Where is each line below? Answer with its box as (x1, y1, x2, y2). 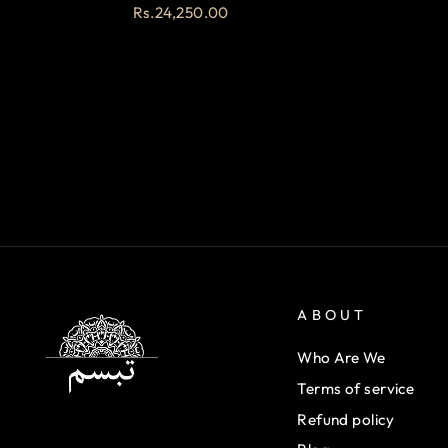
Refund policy (297, 409, 395, 429)
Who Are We (297, 347, 386, 367)
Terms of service (297, 378, 415, 398)
